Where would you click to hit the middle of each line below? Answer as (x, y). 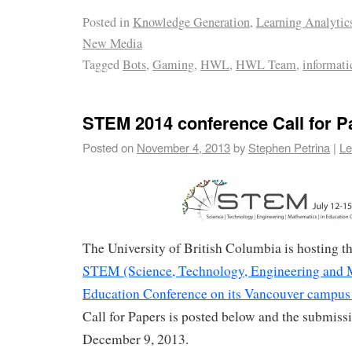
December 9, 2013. (136, 339)
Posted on (108, 147)
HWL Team (266, 65)
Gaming (173, 65)
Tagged (101, 65)
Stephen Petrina (289, 147)
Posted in (106, 22)
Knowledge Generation (191, 22)
